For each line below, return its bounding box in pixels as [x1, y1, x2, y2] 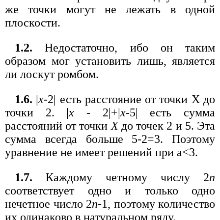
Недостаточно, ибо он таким [32, 41, 215, 55]
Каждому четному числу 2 [32, 171, 209, 184]
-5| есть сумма [125, 106, 216, 119]
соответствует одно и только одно [5, 184, 215, 197]
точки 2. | [5, 106, 69, 119]
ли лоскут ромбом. [5, 68, 99, 81]
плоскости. [5, 16, 60, 29]
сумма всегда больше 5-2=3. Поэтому [5, 133, 215, 146]
